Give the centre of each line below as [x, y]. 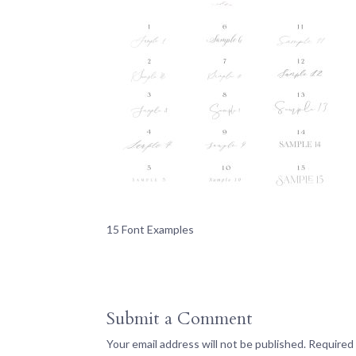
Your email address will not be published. [207, 344]
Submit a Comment [180, 319]
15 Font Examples [151, 229]
